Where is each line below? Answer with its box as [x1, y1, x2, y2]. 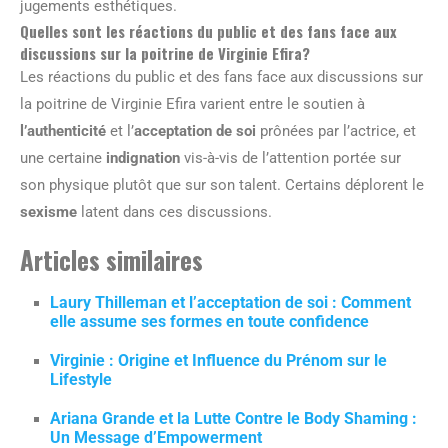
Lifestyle [50, 369, 112, 389]
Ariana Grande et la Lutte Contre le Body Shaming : [50, 408, 417, 428]
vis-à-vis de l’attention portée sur [180, 148, 401, 167]
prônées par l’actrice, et [256, 121, 416, 140]
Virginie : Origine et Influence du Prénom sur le [50, 350, 387, 370]
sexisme [20, 202, 77, 221]
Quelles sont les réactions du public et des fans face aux [20, 19, 397, 42]
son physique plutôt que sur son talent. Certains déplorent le [20, 175, 424, 194]
